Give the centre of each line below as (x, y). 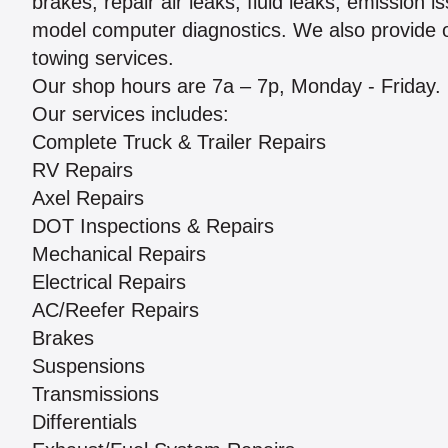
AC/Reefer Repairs (115, 310)
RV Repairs (82, 170)
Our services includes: (130, 114)
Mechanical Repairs (119, 254)
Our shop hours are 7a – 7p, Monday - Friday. (236, 86)
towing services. (103, 58)
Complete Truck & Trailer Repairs (179, 142)
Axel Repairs (88, 198)
